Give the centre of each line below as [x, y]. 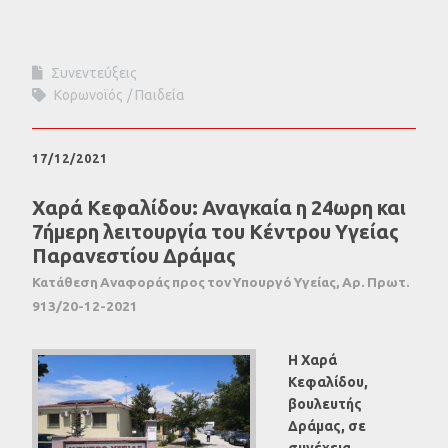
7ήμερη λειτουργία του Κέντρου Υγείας [215, 231]
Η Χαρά [312, 359]
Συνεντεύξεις [94, 73]
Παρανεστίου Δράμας [134, 255]
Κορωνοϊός [88, 95]
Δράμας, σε [327, 425]
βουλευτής [325, 403]
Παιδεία [160, 95]
